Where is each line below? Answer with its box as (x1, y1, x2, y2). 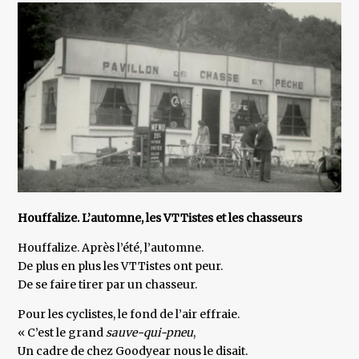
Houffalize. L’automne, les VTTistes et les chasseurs (18, 211, 303, 226)
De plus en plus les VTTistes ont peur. (18, 259, 224, 274)
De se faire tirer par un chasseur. (18, 277, 198, 292)
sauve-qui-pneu (106, 325, 194, 341)
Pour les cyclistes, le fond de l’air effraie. (18, 307, 240, 322)
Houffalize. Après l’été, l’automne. (18, 240, 204, 256)
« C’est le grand (18, 325, 107, 341)
